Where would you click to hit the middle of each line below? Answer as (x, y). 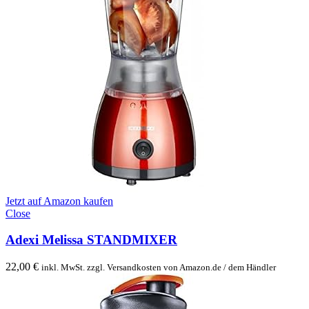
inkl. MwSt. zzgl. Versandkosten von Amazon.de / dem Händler (159, 268)
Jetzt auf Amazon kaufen (59, 201)
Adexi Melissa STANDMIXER (91, 240)
